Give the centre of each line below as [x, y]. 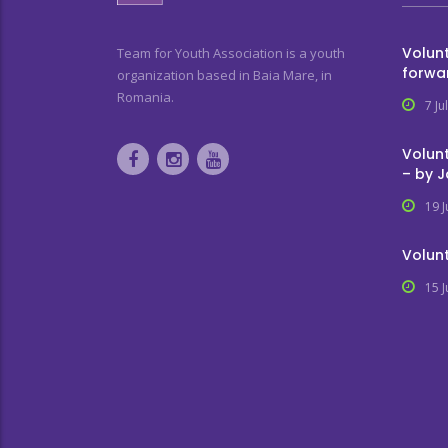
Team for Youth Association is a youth [231, 53]
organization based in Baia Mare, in [224, 75]
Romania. [145, 97]
